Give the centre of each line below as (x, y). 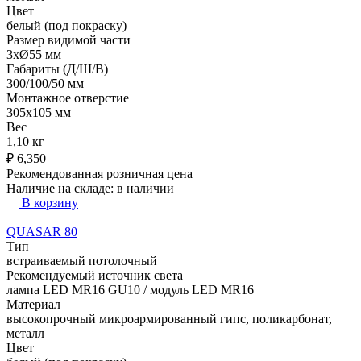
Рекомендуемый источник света (95, 275)
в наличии (145, 188)
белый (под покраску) (66, 25)
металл (25, 333)
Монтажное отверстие (68, 98)
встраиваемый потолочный (82, 260)
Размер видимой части (68, 39)
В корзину (50, 202)
